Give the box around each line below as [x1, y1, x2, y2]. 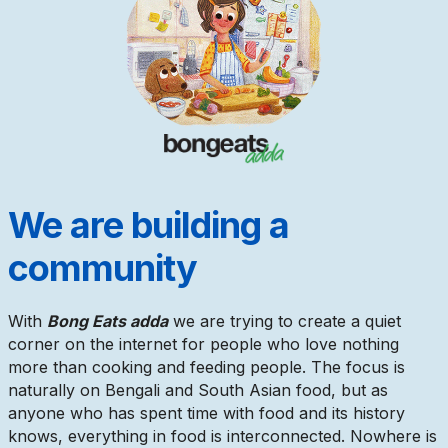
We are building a [8, 202, 289, 247]
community [8, 245, 197, 290]
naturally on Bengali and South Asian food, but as [8, 379, 388, 400]
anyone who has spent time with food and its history [8, 402, 405, 423]
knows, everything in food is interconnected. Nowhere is [8, 425, 437, 446]
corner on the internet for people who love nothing [8, 333, 399, 354]
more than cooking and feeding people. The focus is [8, 356, 405, 377]
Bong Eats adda [47, 310, 168, 331]
